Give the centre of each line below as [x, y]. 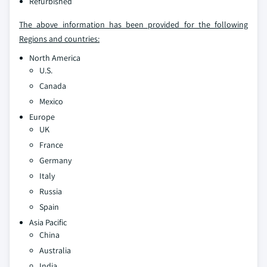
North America [55, 58]
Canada [53, 86]
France [51, 145]
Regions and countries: [59, 39]
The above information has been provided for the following [133, 25]
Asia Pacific [48, 223]
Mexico [51, 102]
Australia [55, 251]
